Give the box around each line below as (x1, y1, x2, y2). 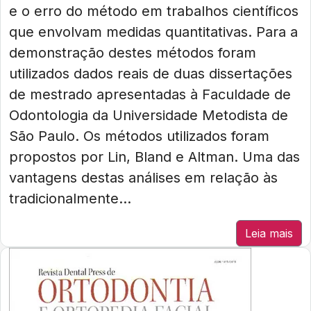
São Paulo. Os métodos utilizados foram (9, 128, 269, 144)
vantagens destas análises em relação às (9, 169, 278, 186)
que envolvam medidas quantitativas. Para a (9, 24, 298, 40)
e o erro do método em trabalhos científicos (9, 3, 299, 19)
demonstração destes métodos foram (9, 44, 256, 61)
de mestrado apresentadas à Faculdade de (9, 86, 291, 103)
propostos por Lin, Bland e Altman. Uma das (9, 149, 300, 165)
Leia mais (245, 226, 293, 240)
